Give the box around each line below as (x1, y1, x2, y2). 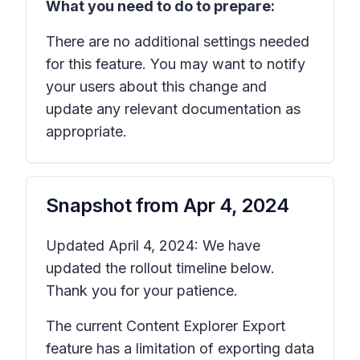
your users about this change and (46, 78, 267, 95)
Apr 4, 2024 (182, 194, 289, 217)
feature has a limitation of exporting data (46, 340, 314, 357)
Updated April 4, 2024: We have (46, 237, 260, 254)
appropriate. (46, 123, 131, 140)
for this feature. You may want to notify (46, 55, 305, 72)
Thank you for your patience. (46, 282, 238, 299)
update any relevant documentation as (46, 100, 301, 117)
